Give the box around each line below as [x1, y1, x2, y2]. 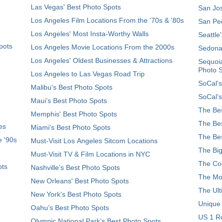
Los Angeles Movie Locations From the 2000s [31, 43, 174, 51]
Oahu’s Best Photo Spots [31, 204, 109, 212]
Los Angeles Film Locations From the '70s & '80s [31, 16, 184, 24]
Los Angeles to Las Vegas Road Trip [31, 70, 145, 78]
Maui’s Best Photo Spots [31, 97, 107, 105]
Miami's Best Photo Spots [31, 123, 111, 131]
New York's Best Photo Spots [31, 190, 121, 198]
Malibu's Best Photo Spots [31, 83, 112, 91]
